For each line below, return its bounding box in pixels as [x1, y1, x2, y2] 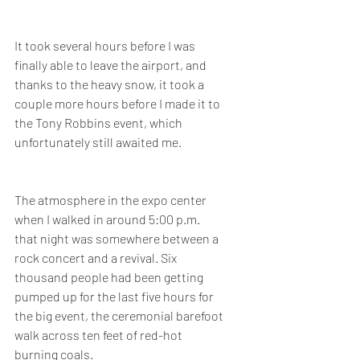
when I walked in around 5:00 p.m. [14, 211, 202, 227]
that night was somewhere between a [14, 231, 221, 247]
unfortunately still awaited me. [14, 134, 182, 150]
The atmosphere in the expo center [14, 192, 209, 208]
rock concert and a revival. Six [14, 250, 179, 266]
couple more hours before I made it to [14, 96, 223, 112]
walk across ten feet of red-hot [14, 327, 185, 343]
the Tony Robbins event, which [14, 115, 185, 131]
